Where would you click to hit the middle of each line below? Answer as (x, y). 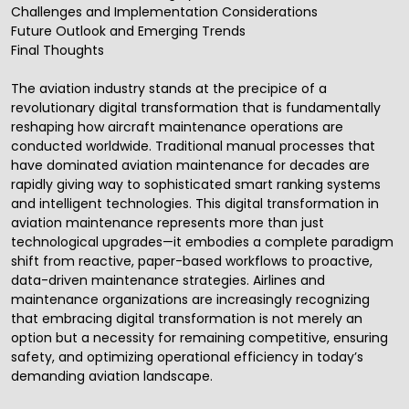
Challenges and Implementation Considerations (164, 12)
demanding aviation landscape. (112, 377)
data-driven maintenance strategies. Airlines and (168, 281)
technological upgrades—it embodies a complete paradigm (202, 242)
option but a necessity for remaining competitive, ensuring (199, 338)
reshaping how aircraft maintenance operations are (177, 127)
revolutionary (55, 108)
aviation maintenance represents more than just (168, 223)
